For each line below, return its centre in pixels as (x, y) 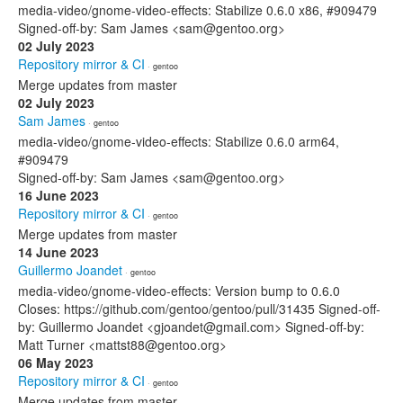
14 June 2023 (58, 252)
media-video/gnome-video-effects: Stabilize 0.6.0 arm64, (179, 141)
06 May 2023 (56, 363)
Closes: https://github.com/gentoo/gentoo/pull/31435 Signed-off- (199, 309)
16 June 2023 (58, 195)
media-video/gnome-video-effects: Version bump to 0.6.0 (179, 291)
